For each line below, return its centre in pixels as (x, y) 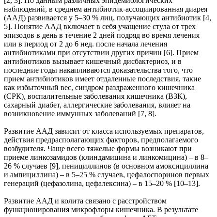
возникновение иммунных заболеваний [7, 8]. (80, 113)
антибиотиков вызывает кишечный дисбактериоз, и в (93, 61)
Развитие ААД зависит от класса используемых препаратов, (104, 131)
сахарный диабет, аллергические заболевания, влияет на (97, 105)
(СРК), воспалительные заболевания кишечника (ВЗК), (95, 96)
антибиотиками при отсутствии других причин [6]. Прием (101, 52)
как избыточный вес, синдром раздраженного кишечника (99, 87)
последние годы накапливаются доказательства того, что (98, 70)
